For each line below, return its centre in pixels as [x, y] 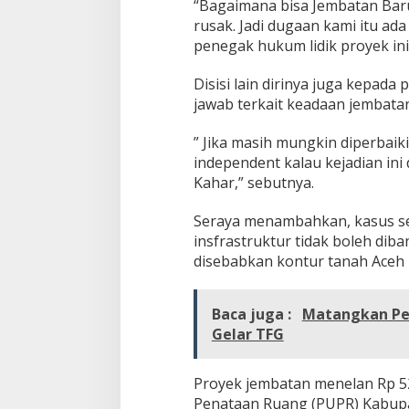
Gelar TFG [247, 335]
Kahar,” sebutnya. [253, 183]
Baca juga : [253, 315]
